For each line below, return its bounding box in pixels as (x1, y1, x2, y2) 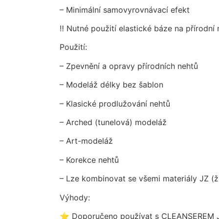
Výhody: (60, 192, 90, 202)
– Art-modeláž (60, 136, 113, 146)
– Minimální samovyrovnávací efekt (60, 4, 190, 15)
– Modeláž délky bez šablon (60, 80, 163, 90)
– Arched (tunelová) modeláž (60, 117, 167, 128)
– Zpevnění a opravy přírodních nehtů (60, 61, 198, 71)
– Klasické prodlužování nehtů (60, 98, 170, 109)
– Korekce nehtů (60, 154, 119, 165)
